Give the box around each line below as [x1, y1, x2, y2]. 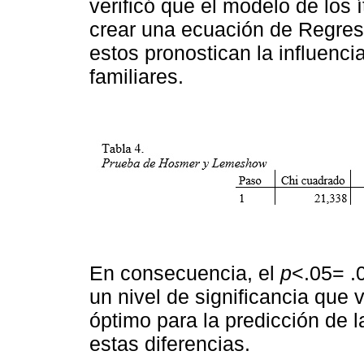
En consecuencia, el [89, 262, 280, 285]
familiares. [89, 64, 184, 88]
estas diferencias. [89, 332, 250, 356]
